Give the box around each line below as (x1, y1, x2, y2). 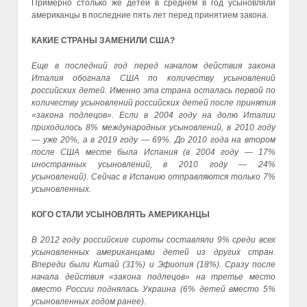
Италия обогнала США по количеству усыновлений (32, 73, 275, 83)
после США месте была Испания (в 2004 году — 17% (32, 147, 275, 157)
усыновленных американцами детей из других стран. (32, 247, 275, 258)
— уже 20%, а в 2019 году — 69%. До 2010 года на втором (32, 134, 275, 145)
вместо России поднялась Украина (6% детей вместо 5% (32, 284, 275, 295)
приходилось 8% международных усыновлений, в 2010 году (32, 122, 275, 132)
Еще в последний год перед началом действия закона (32, 60, 275, 71)
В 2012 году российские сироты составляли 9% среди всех (32, 235, 275, 245)
